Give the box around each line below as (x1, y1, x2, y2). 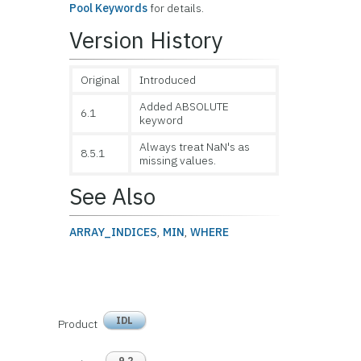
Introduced (139, 73, 197, 87)
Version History (69, 25, 223, 55)
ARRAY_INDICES (69, 225, 158, 239)
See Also (69, 181, 156, 211)
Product (57, 317, 98, 331)
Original (81, 73, 121, 87)
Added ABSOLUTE (139, 99, 230, 114)
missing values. (139, 153, 217, 168)
